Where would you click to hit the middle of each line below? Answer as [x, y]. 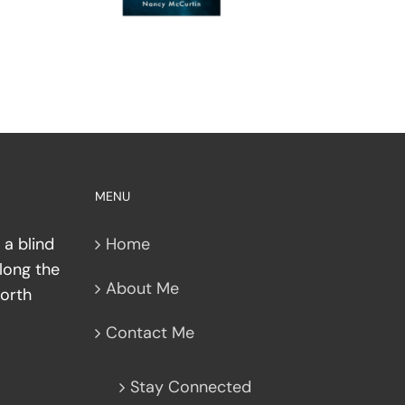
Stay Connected [190, 386]
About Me [142, 288]
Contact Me [150, 332]
